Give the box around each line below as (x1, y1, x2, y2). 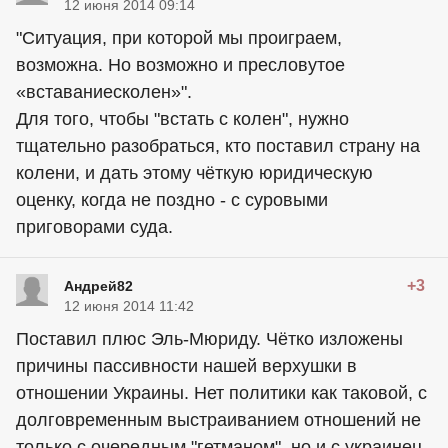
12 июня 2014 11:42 (64, 297, 194, 314)
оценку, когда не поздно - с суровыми (16, 189, 328, 210)
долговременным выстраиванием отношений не (16, 409, 421, 430)
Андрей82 (64, 277, 133, 294)
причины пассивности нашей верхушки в (16, 355, 357, 376)
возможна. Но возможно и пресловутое (16, 54, 345, 75)
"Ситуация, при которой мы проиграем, (16, 27, 342, 48)
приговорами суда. (16, 216, 173, 237)
